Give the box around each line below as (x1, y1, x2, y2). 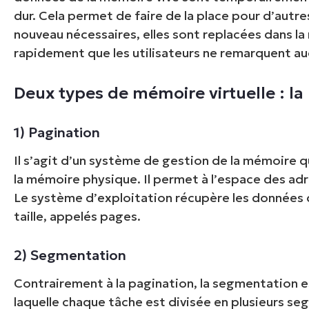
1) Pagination (14, 123, 101, 141)
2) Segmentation (14, 246, 127, 264)
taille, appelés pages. (14, 208, 141, 224)
